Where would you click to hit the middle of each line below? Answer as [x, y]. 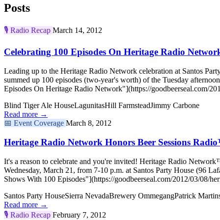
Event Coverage [39, 123]
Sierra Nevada [87, 195]
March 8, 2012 [89, 123]
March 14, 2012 [77, 30]
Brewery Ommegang [142, 195]
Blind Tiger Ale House [39, 106]
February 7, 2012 [79, 215]
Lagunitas [89, 106]
